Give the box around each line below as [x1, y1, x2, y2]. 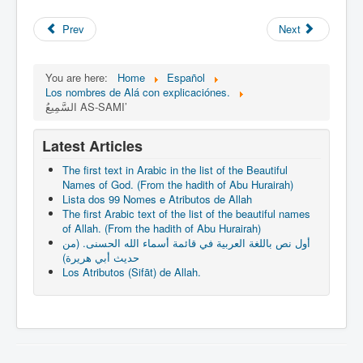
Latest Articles [42, 135, 143, 156]
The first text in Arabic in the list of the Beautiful [62, 162, 288, 177]
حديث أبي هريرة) [62, 250, 139, 265]
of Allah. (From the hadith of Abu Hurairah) [62, 220, 261, 236]
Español [167, 70, 205, 85]
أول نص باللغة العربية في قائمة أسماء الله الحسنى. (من [62, 235, 310, 250]
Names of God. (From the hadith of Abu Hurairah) [62, 177, 293, 192]
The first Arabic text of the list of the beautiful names [62, 206, 310, 221]
